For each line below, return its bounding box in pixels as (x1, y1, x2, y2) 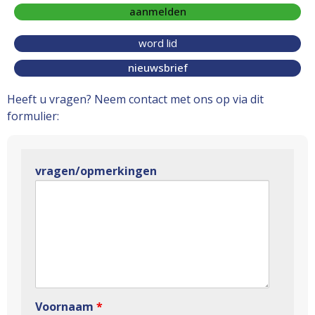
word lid (138, 36, 177, 51)
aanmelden (129, 4, 186, 19)
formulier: (7, 108, 59, 124)
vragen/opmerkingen (35, 162, 157, 179)
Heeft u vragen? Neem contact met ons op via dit (7, 91, 264, 108)
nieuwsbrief (127, 60, 188, 75)
